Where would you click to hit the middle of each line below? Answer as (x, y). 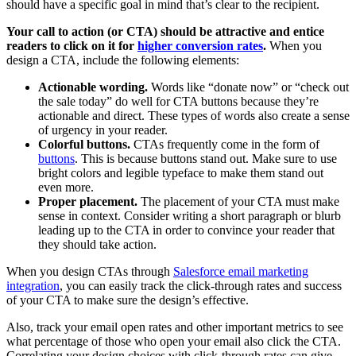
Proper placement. (88, 201)
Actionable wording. (93, 87)
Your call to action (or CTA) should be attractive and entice (165, 31)
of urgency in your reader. (103, 130)
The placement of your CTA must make (238, 201)
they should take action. (97, 244)
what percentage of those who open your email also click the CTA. (174, 341)
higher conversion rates (200, 45)
